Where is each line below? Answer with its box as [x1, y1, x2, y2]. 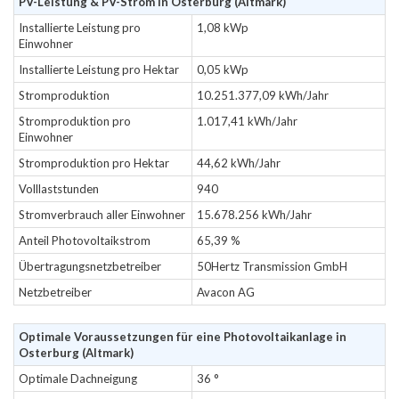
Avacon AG [197, 285, 255, 299]
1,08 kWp [197, 20, 248, 35]
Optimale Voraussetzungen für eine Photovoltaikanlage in [19, 330, 346, 344]
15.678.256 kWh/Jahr [197, 208, 312, 222]
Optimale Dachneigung [19, 371, 137, 386]
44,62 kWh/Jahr [197, 156, 281, 170]
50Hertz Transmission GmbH [197, 259, 347, 273]
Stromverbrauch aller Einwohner [19, 208, 185, 222]
